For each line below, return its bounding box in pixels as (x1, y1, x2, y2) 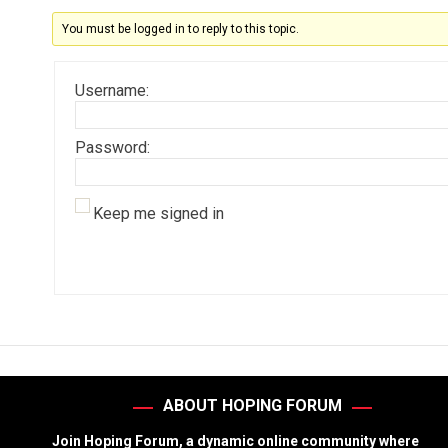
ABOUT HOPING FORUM (162, 396, 342, 415)
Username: (75, 81, 149, 100)
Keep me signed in (93, 204, 224, 223)
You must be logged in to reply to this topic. (62, 22, 300, 36)
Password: (75, 138, 150, 157)
